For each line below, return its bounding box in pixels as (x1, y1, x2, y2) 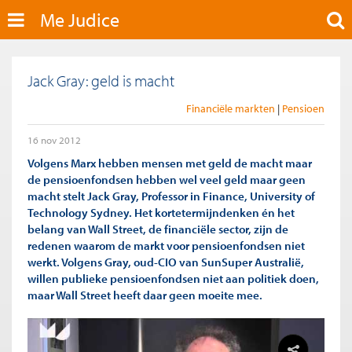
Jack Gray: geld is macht (27, 71, 174, 90)
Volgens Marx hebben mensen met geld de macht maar (27, 155, 312, 170)
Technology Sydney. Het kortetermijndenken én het (27, 204, 295, 220)
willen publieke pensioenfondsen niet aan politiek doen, (27, 270, 319, 286)
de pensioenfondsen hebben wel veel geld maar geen (27, 171, 306, 187)
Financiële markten (186, 101, 275, 115)
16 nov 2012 (27, 134, 81, 146)
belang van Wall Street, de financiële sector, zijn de (27, 221, 288, 236)
